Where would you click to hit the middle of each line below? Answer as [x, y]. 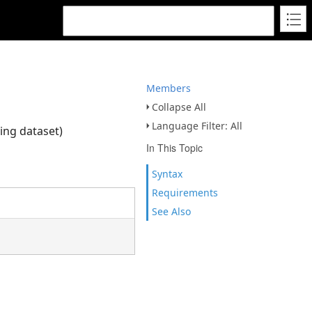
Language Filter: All [197, 126]
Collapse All [179, 107]
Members [169, 88]
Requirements [185, 193]
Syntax [167, 174]
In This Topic [174, 148]
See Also [171, 211]
